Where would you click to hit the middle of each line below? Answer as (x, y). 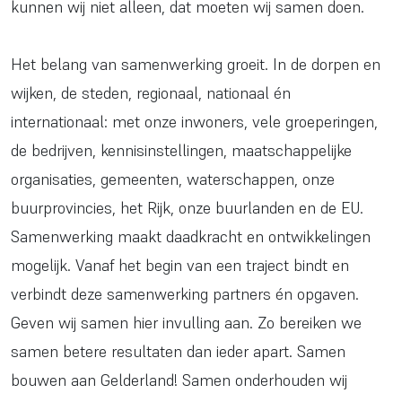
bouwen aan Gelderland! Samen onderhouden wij (179, 380)
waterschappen (240, 179)
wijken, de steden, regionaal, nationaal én (151, 93)
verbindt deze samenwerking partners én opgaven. (185, 294)
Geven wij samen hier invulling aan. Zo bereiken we (186, 323)
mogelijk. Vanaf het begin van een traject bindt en (180, 265)
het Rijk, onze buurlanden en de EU (240, 208)
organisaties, (56, 179)
